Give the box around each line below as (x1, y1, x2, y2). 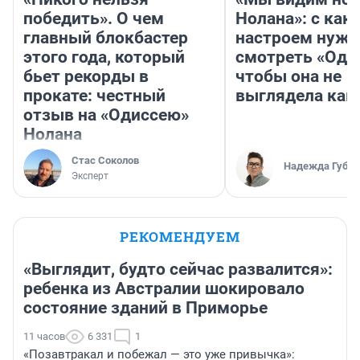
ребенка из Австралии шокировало (23, 279, 305, 299)
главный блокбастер (23, 28, 188, 48)
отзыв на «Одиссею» (23, 105, 189, 125)
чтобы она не (235, 67, 342, 87)
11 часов (23, 330, 65, 343)
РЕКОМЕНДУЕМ (120, 227, 240, 247)
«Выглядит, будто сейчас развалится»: (23, 260, 333, 280)
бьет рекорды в (23, 67, 149, 87)
